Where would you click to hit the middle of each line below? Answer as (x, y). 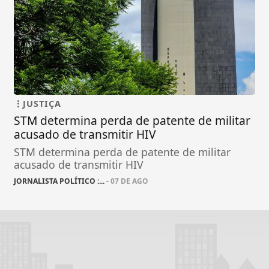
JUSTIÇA (42, 104)
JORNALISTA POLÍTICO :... (59, 181)
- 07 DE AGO (127, 181)
